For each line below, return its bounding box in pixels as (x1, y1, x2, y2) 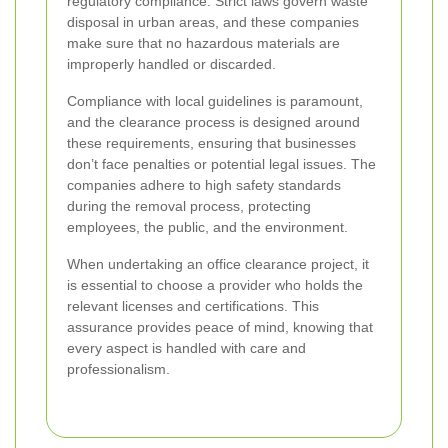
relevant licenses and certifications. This (67, 298, 319, 315)
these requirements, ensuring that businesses (67, 135, 356, 152)
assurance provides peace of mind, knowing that (67, 319, 373, 336)
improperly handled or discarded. (67, 56, 276, 73)
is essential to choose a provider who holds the (67, 277, 363, 294)
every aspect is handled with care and (67, 340, 306, 357)
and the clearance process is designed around (67, 114, 360, 131)
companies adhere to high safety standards (67, 177, 341, 194)
